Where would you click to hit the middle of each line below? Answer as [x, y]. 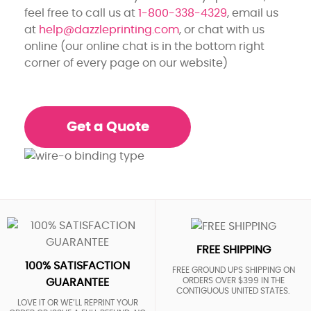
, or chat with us [222, 30]
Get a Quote [108, 127]
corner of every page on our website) [126, 63]
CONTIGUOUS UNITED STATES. [233, 291]
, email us [253, 13]
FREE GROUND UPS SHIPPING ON [233, 270]
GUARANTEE [77, 283]
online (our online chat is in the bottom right [144, 46]
